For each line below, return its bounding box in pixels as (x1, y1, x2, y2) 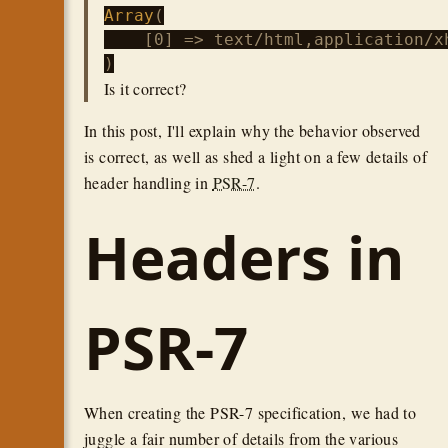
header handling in (84, 172, 213, 193)
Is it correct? (104, 78, 187, 99)
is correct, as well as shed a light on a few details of (84, 146, 427, 167)
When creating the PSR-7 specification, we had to (84, 402, 417, 423)
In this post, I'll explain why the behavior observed (84, 120, 421, 141)
